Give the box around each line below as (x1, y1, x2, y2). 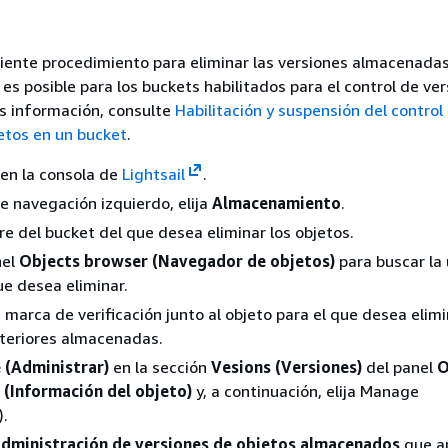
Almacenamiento (212, 192, 341, 213)
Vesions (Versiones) (211, 356, 362, 377)
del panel (362, 356, 437, 377)
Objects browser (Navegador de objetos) (19, 250, 335, 271)
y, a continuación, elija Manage (192, 380, 419, 401)
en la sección (109, 356, 211, 377)
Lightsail (122, 163, 185, 184)
